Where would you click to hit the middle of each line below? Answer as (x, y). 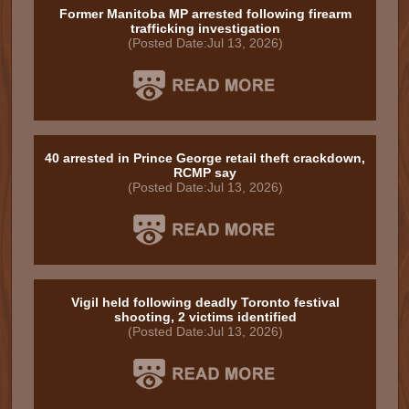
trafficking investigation (205, 28)
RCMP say (205, 173)
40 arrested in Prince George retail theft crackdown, (205, 158)
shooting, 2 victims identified (205, 317)
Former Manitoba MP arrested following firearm (205, 14)
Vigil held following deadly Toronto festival (205, 302)
